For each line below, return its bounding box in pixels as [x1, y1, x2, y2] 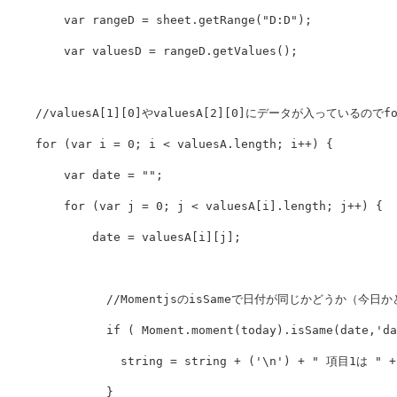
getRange [198, 13, 255, 27]
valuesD [92, 44, 142, 58]
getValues [213, 44, 276, 58]
